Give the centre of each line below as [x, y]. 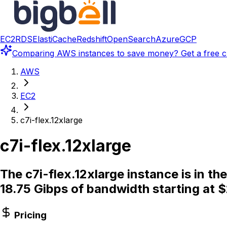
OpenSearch [131, 39]
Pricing [30, 215]
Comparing [34, 53]
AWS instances [86, 53]
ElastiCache [54, 39]
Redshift [92, 39]
